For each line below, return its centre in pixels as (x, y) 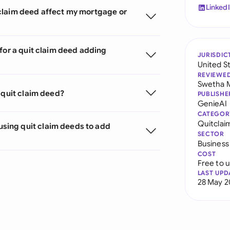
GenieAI (212, 103)
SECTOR (211, 134)
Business (213, 143)
